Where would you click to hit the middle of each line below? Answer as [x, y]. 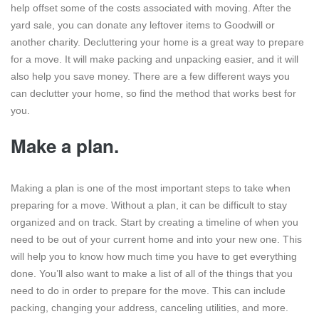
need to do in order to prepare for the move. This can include [148, 290]
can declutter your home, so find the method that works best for [153, 93]
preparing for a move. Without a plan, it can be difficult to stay [149, 205]
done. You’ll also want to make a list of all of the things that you [152, 273]
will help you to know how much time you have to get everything [154, 256]
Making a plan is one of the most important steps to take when [151, 188]
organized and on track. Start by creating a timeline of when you [155, 222]
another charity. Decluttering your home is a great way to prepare [157, 42]
